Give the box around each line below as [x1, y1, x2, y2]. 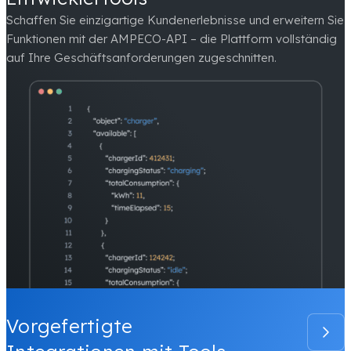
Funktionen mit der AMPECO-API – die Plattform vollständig [6, 31, 337, 47]
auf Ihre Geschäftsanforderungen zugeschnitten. [6, 50, 277, 66]
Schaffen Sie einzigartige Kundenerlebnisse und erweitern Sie [6, 13, 344, 28]
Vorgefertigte [6, 313, 133, 338]
